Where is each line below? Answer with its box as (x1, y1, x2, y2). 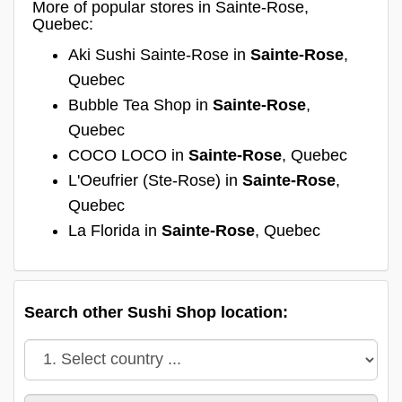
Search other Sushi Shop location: (24, 302, 288, 321)
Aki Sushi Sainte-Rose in (68, 45, 250, 64)
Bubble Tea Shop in (68, 95, 213, 114)
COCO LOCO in (68, 145, 188, 164)
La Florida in (68, 221, 162, 240)
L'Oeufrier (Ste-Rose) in (68, 170, 242, 189)
